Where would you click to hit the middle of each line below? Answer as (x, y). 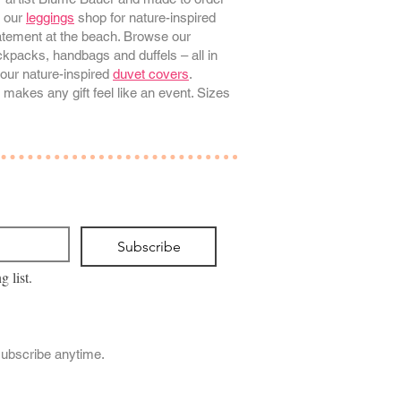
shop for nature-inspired (145, 18)
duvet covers (151, 74)
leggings (50, 18)
